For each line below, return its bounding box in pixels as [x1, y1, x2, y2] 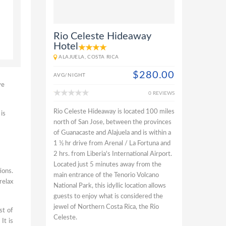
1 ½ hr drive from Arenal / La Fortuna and [53, 140, 171, 147]
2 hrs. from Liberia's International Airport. [53, 151, 172, 157]
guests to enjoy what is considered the [53, 193, 163, 200]
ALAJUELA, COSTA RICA [59, 54, 119, 60]
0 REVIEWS [148, 91, 175, 96]
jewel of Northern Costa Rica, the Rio [53, 204, 159, 210]
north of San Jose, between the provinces [53, 119, 172, 126]
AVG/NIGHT [53, 73, 86, 78]
